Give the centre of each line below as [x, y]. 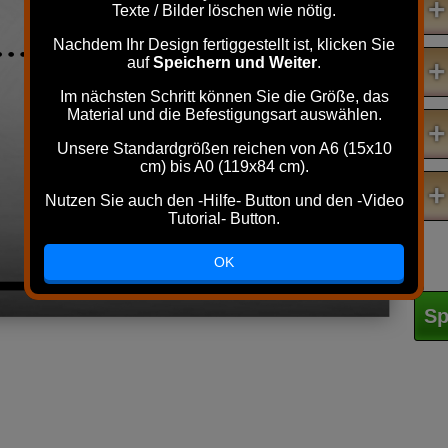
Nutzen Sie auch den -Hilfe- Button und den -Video [224, 200]
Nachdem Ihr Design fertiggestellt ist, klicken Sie [224, 44]
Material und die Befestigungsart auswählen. [224, 114]
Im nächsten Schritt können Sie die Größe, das [224, 96]
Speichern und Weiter [235, 62]
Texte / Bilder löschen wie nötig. [224, 10]
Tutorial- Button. [224, 218]
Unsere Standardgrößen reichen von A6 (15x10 [224, 148]
